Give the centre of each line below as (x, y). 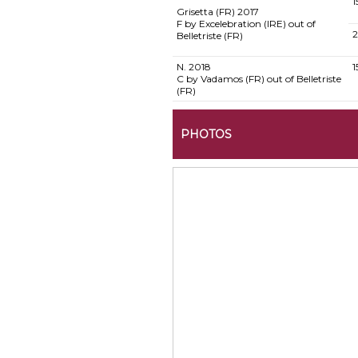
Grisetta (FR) (205, 12)
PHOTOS (206, 134)
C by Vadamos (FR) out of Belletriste (259, 79)
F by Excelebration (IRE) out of (246, 24)
